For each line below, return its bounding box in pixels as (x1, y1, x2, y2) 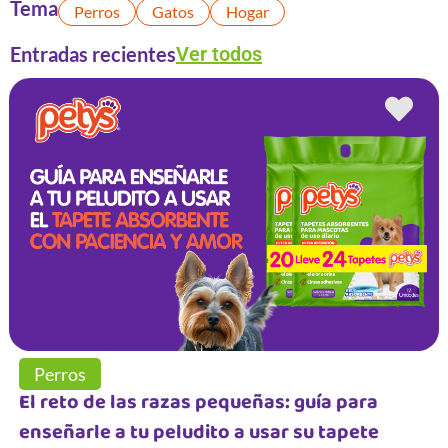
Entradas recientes (10, 42, 176, 67)
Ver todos (176, 42, 262, 67)
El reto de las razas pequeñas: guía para (18, 385, 378, 421)
